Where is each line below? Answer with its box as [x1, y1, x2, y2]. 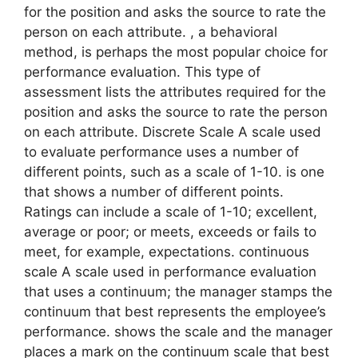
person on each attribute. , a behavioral [24, 23, 277, 40]
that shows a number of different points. [24, 183, 284, 200]
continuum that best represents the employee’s [24, 303, 326, 320]
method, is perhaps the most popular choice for [24, 43, 328, 60]
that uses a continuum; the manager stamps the [24, 283, 332, 300]
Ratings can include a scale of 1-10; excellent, [24, 203, 317, 220]
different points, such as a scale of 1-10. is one [24, 163, 324, 180]
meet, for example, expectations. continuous [24, 243, 309, 260]
